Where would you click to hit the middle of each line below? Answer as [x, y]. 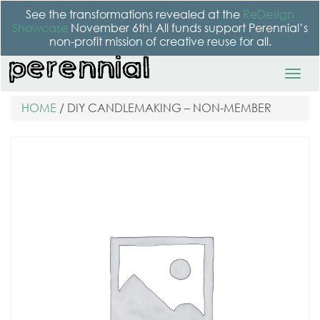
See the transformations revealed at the [134, 14]
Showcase [40, 28]
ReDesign [269, 14]
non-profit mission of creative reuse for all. [160, 41]
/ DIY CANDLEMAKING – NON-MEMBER [164, 108]
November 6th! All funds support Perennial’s [188, 28]
